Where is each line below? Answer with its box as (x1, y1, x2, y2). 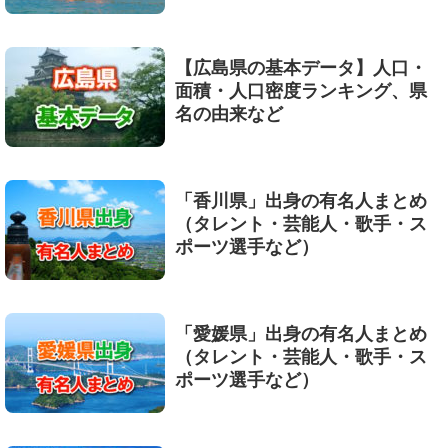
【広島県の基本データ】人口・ (175, 57, 427, 78)
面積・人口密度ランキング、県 (175, 80, 427, 101)
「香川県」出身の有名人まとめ (175, 190, 427, 211)
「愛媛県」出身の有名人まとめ (175, 323, 427, 344)
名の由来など (175, 103, 283, 124)
